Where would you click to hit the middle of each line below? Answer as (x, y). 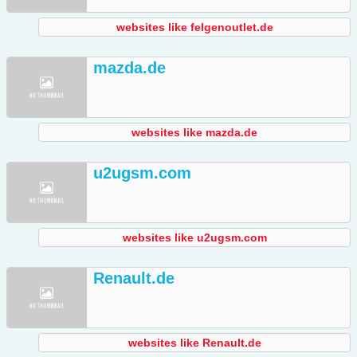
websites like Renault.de (194, 343)
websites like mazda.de (194, 133)
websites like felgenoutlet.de (194, 27)
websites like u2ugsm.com (194, 238)
